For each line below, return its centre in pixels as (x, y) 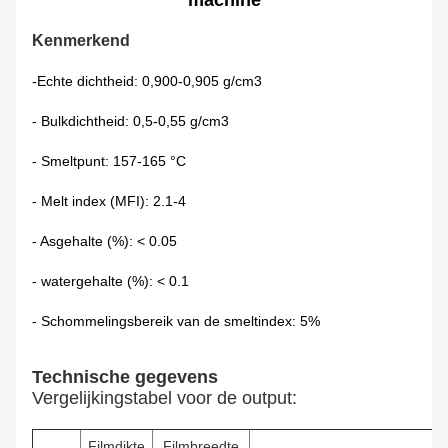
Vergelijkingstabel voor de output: (164, 398)
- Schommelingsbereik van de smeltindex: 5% (176, 321)
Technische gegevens (125, 377)
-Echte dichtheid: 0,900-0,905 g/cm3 (147, 81)
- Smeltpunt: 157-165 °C (109, 161)
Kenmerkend (81, 41)
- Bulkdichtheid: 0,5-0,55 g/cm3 (130, 121)
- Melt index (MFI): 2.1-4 (109, 201)
